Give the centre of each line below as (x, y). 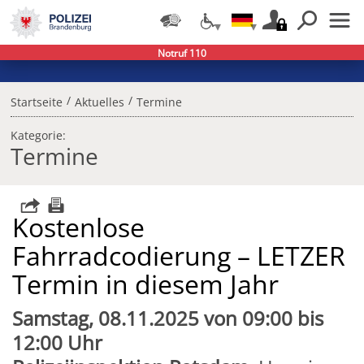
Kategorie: (38, 136)
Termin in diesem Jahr (146, 284)
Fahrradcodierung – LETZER (179, 256)
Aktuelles (99, 102)
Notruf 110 (182, 54)
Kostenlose (79, 227)
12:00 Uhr (58, 343)
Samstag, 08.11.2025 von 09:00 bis (168, 318)
